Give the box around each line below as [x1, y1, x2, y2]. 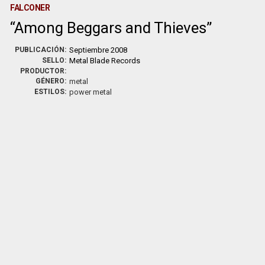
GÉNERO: [35, 77, 67, 85]
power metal [69, 88, 112, 96]
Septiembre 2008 [69, 46, 128, 54]
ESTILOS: [34, 88, 67, 96]
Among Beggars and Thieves [14, 19, 207, 37]
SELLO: [42, 56, 67, 64]
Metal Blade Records [69, 56, 141, 65]
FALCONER [10, 3, 50, 12]
